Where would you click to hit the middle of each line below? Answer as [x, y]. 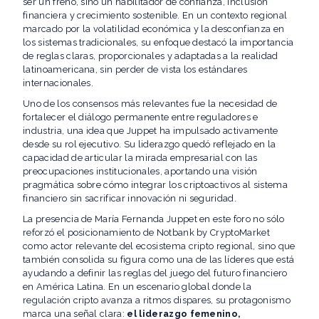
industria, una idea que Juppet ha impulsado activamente [151, 130]
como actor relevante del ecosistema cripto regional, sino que [159, 246]
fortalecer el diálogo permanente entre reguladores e [141, 117]
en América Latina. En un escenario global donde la [137, 286]
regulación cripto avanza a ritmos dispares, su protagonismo [157, 300]
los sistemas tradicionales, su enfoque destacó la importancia [158, 42]
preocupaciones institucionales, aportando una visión [140, 171]
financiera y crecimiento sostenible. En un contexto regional [155, 15]
